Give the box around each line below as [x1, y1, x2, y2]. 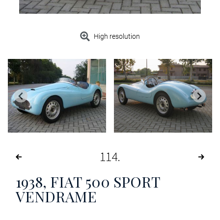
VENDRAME [16, 187, 97, 207]
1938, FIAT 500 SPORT [16, 172, 160, 192]
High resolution [94, 32, 140, 41]
